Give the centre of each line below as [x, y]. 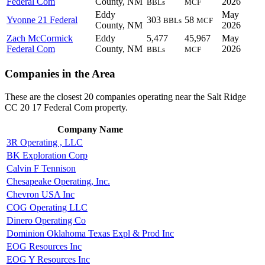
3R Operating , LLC [45, 142]
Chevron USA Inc [41, 194]
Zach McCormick [40, 38]
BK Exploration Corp [47, 155]
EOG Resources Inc [44, 246]
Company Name [90, 129]
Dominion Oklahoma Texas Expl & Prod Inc [90, 233]
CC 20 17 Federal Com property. [66, 107]
